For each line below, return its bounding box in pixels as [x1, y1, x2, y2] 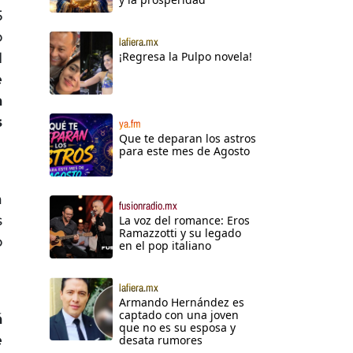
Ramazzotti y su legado [119, 225, 241, 241]
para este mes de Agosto [119, 143, 250, 159]
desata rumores [119, 333, 203, 348]
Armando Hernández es [119, 295, 244, 310]
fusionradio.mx [119, 199, 177, 214]
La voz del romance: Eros [119, 213, 250, 229]
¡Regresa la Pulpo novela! [119, 49, 252, 65]
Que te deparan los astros [119, 131, 256, 147]
